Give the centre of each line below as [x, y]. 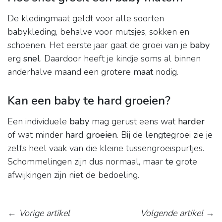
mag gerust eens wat [134, 122]
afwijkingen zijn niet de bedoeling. [73, 175]
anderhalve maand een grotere [70, 72]
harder [191, 122]
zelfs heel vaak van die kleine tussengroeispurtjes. [106, 148]
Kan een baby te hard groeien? [89, 101]
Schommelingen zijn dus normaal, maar [86, 162]
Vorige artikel [44, 213]
